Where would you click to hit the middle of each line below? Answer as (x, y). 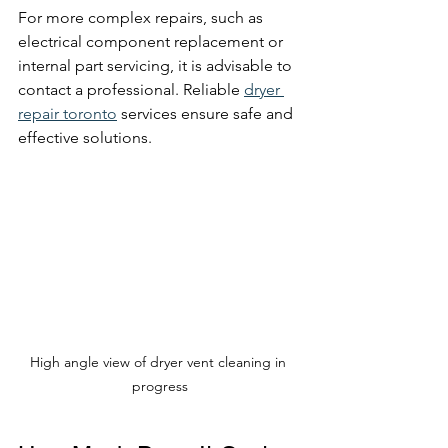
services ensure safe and (207, 113)
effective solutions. (85, 137)
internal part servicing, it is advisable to (157, 65)
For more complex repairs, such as (142, 17)
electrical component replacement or (152, 41)
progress (160, 385)
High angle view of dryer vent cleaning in (160, 361)
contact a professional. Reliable (131, 89)
